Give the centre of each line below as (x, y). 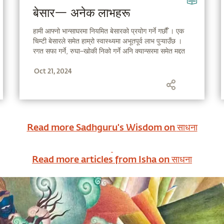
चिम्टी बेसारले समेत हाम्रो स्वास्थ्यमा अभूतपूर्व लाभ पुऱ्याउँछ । (107, 41)
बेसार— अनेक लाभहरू (81, 14)
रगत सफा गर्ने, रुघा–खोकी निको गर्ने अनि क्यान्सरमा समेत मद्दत (109, 51)
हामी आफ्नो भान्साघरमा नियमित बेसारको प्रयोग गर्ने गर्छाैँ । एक (108, 31)
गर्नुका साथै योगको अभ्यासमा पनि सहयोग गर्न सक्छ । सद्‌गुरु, (107, 61)
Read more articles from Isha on (102, 159)
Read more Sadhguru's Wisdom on (102, 127)
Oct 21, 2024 (53, 71)
